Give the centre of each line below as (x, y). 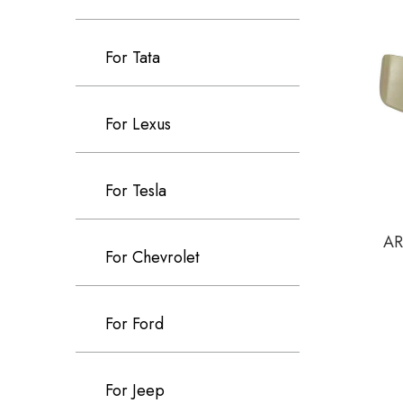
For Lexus (138, 124)
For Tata (133, 58)
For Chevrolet (152, 257)
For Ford (134, 324)
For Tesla (136, 191)
